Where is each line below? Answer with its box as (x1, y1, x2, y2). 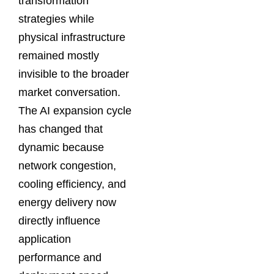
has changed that (18, 123, 103, 136)
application (18, 233, 71, 246)
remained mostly (18, 50, 99, 62)
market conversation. (18, 86, 120, 99)
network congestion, (18, 160, 116, 172)
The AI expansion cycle (18, 105, 131, 117)
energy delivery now (18, 196, 116, 209)
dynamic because (18, 141, 104, 154)
